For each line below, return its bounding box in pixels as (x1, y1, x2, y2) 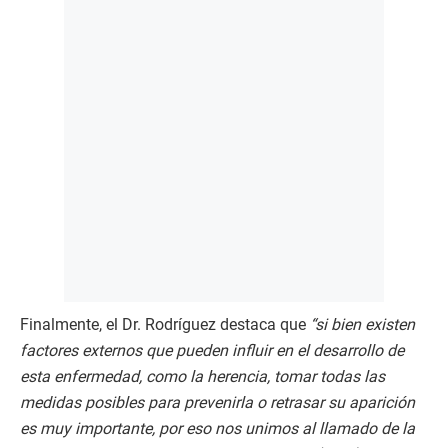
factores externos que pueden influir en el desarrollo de (20, 341, 404, 361)
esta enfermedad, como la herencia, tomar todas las (20, 367, 385, 387)
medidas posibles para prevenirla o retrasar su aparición (20, 393, 415, 413)
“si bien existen (310, 315, 415, 335)
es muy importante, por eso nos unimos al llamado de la (20, 419, 415, 439)
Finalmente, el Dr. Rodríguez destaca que (20, 315, 310, 335)
